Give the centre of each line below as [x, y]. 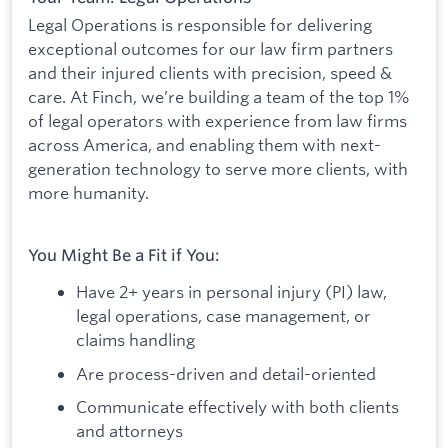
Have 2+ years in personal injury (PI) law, [231, 292]
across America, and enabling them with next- [204, 145]
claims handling [135, 340]
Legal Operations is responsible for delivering [200, 25]
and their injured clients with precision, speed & [210, 73]
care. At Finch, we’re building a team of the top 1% [219, 97]
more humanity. [88, 193]
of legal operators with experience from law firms [217, 121]
